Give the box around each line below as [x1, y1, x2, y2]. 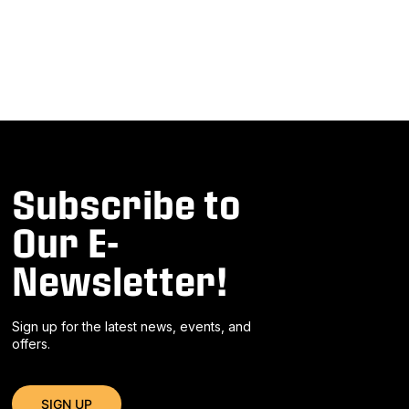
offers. [12, 335, 51, 351]
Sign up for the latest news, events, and [12, 318, 252, 334]
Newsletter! [12, 257, 228, 302]
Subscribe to [12, 181, 242, 225]
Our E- [12, 219, 120, 264]
